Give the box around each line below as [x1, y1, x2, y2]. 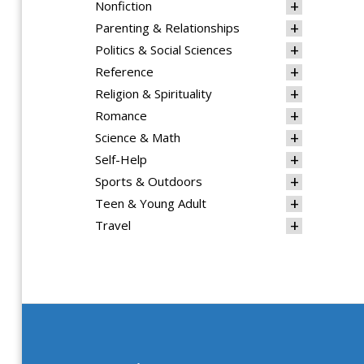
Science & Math [95, 129, 180, 145]
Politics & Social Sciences [95, 41, 232, 58]
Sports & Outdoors [95, 173, 202, 189]
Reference [95, 63, 154, 80]
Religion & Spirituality [95, 85, 212, 102]
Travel [95, 217, 131, 233]
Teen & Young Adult [95, 195, 206, 211]
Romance [95, 107, 147, 123]
